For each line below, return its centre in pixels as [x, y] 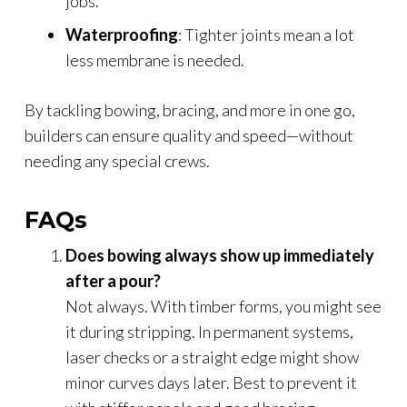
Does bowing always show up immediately [220, 255]
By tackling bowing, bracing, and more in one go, [190, 109]
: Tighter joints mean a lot [266, 34]
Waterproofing [122, 34]
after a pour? [113, 280]
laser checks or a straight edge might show [212, 357]
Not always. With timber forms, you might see [223, 306]
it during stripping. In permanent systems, [209, 331]
